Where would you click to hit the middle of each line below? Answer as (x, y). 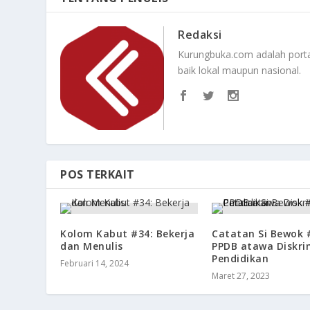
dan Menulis (92, 246)
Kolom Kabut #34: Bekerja (128, 234)
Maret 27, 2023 (241, 276)
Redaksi (200, 35)
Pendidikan (240, 259)
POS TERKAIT (98, 175)
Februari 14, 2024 (95, 264)
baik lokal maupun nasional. (240, 71)
